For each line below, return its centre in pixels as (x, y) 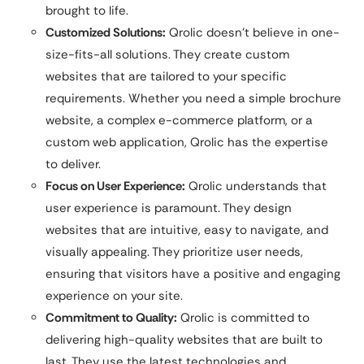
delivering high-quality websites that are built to (184, 339)
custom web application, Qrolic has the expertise (187, 142)
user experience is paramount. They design (169, 208)
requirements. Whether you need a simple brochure (193, 98)
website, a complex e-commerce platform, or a (179, 120)
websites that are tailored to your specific (166, 76)
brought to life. (87, 10)
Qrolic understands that (256, 186)
